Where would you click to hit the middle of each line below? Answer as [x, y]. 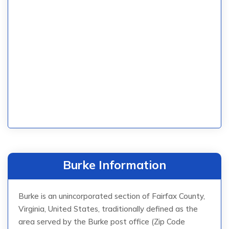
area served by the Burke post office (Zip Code [102, 221]
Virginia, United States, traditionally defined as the [108, 209]
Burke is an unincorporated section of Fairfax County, [112, 196]
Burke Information [114, 165]
